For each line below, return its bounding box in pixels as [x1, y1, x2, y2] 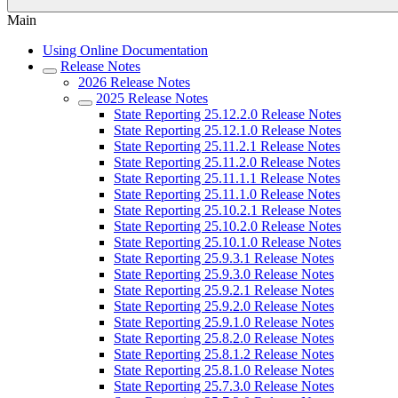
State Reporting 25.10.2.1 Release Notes [114, 203, 341, 218]
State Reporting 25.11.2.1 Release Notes [114, 139, 340, 154]
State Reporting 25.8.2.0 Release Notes [114, 330, 334, 346]
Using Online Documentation [43, 43, 208, 58]
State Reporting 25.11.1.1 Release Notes [114, 171, 340, 186]
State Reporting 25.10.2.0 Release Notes [114, 219, 341, 234]
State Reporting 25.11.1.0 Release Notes [114, 187, 340, 202]
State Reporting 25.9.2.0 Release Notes [114, 298, 334, 314]
